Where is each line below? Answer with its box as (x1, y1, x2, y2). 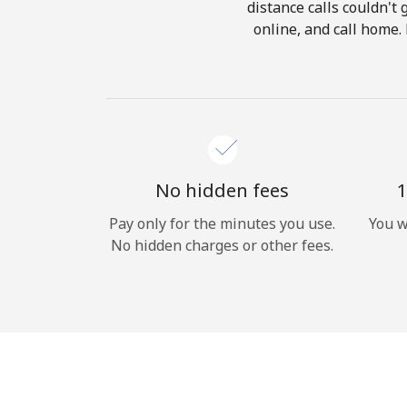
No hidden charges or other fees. (111, 235, 333, 255)
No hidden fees (155, 178, 289, 203)
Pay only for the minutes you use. (109, 213, 335, 233)
